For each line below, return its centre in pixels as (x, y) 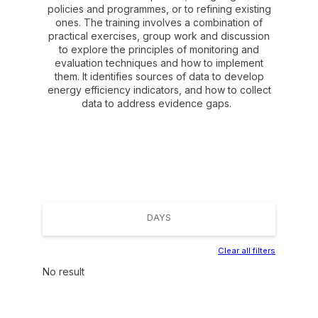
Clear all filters (247, 251)
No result (64, 272)
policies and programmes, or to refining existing (159, 9)
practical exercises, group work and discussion (159, 36)
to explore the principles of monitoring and (159, 49)
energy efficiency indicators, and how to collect (159, 90)
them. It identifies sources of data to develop (159, 76)
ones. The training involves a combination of (159, 22)
